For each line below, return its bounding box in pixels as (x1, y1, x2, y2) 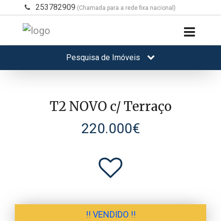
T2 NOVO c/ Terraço (49, 98, 172, 114)
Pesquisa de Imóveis (66, 52, 142, 62)
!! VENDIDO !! (85, 209, 136, 220)
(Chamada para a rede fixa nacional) (75, 4, 176, 11)
